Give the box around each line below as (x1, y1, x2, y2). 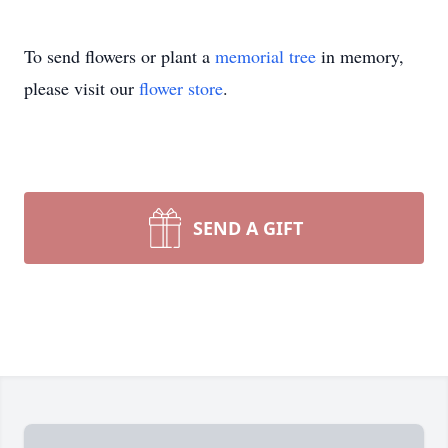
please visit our (24, 76, 139, 100)
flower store (139, 76, 223, 100)
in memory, (316, 44, 404, 68)
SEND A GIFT (193, 216, 303, 240)
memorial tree (215, 44, 316, 68)
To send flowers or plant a (24, 44, 215, 68)
